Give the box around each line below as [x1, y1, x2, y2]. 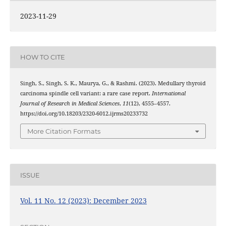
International [151, 89, 186, 97]
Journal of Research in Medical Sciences [20, 99, 120, 107]
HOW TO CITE [20, 53, 65, 62]
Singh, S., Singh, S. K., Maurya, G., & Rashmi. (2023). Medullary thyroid [20, 79, 206, 87]
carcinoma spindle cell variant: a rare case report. [20, 89, 152, 97]
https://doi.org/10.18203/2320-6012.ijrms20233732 [20, 109, 148, 117]
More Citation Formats [27, 127, 100, 136]
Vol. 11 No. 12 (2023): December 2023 [20, 196, 147, 206]
